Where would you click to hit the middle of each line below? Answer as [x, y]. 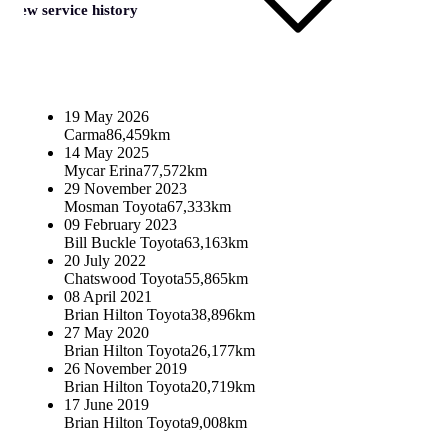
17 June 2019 [106, 404]
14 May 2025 [106, 152]
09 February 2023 [120, 224]
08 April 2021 [108, 296]
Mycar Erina [103, 170]
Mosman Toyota [115, 206]
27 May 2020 [106, 332]
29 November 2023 [125, 188]
